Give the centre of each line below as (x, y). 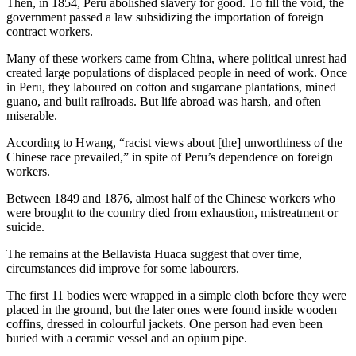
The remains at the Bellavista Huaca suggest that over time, (154, 253)
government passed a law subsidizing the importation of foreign (165, 17)
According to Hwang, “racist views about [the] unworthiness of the (174, 142)
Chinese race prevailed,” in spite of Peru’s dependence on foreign (170, 157)
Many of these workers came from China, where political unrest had (176, 58)
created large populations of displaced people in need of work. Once (177, 72)
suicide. (25, 226)
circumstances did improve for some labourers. (123, 268)
